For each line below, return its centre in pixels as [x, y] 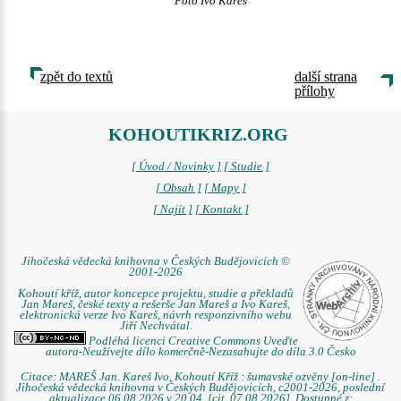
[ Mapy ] [225, 188]
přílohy [314, 91]
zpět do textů [77, 77]
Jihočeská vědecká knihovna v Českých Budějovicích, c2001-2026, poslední [200, 388]
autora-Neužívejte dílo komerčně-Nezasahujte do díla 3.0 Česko [200, 352]
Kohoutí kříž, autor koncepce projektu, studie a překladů [156, 294]
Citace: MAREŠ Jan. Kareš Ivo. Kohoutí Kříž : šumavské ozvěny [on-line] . [200, 377]
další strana [325, 77]
